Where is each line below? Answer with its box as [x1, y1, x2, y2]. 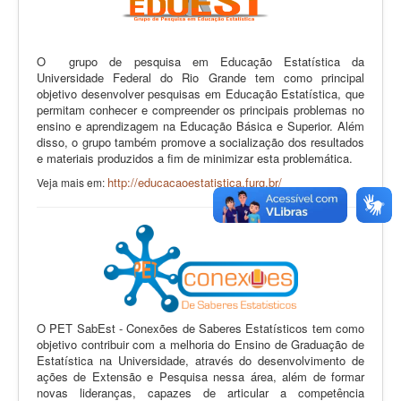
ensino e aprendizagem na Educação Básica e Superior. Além [37, 116, 364, 134]
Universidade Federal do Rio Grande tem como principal [37, 68, 364, 86]
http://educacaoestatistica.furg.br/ [107, 173, 282, 191]
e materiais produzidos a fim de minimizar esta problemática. [37, 149, 353, 166]
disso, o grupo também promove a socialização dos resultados [37, 132, 364, 150]
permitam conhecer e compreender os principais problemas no [37, 100, 364, 118]
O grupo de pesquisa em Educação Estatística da [37, 52, 364, 70]
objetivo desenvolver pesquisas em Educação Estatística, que [37, 84, 364, 102]
